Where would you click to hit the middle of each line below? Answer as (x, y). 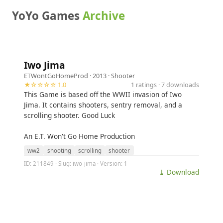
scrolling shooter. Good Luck (69, 115)
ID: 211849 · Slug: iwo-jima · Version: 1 (76, 163)
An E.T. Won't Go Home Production (79, 136)
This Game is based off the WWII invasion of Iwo (103, 94)
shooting (59, 150)
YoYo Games (47, 16)
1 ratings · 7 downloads (165, 85)
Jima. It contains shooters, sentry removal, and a (103, 105)
